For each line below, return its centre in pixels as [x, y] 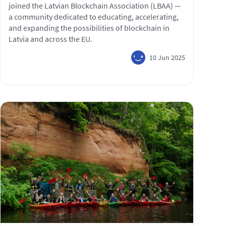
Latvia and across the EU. [50, 39]
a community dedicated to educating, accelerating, [94, 17]
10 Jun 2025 [167, 57]
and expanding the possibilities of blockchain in [89, 28]
